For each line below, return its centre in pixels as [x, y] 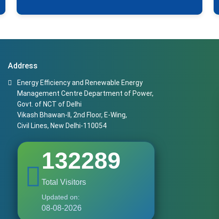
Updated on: [61, 197]
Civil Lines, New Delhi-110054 [62, 126]
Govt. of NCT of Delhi [49, 104]
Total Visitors [64, 182]
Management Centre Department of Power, [85, 93]
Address [23, 66]
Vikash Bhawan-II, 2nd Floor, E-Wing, [72, 115]
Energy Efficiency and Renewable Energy [80, 83]
